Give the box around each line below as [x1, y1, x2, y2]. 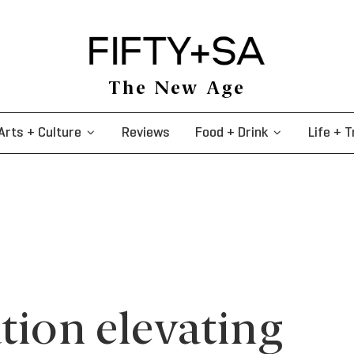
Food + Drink [195, 126, 269, 140]
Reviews [121, 126, 170, 140]
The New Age [108, 80, 246, 98]
